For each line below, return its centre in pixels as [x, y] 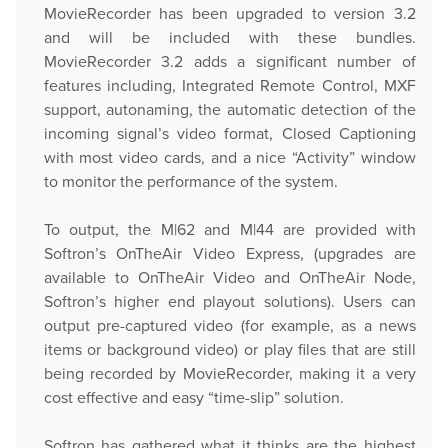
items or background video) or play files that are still [229, 349]
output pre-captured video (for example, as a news [229, 325]
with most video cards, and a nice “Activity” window [229, 157]
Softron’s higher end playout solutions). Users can [229, 301]
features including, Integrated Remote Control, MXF [229, 85]
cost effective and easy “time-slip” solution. [193, 397]
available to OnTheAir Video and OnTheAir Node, [229, 277]
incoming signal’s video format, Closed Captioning [229, 133]
